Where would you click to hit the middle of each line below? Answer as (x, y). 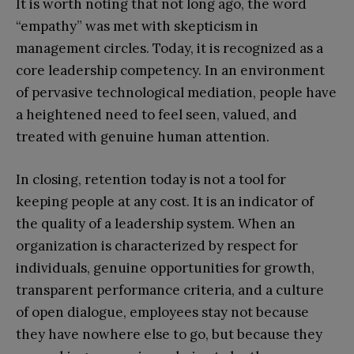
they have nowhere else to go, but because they (169, 334)
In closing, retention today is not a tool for (151, 179)
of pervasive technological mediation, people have (176, 92)
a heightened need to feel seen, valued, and (156, 114)
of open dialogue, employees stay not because (162, 312)
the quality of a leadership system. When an (156, 223)
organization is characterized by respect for (157, 245)
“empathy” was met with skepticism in (137, 26)
